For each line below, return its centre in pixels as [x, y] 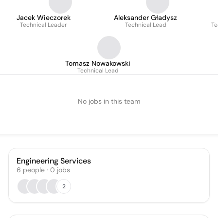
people [34, 170]
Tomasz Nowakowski [98, 63]
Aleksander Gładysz [145, 18]
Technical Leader [44, 25]
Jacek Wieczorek [44, 18]
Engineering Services [54, 161]
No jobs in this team [109, 101]
